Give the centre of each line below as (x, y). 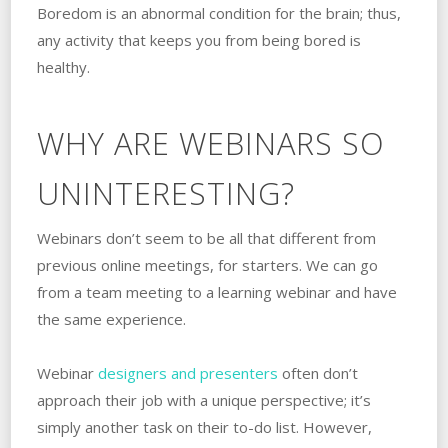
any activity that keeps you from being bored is (198, 40)
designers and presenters (187, 373)
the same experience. (111, 319)
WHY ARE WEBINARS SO (210, 143)
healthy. (63, 67)
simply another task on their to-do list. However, (204, 427)
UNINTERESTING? (165, 193)
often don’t (317, 373)
